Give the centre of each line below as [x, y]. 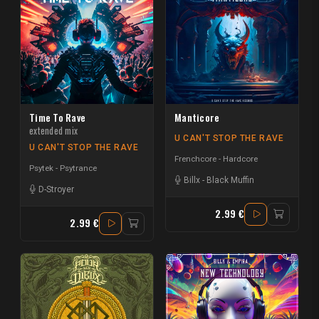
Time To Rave [58, 117]
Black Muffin [230, 181]
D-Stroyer [56, 190]
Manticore [197, 117]
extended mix [54, 130]
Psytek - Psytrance [63, 168]
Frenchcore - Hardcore [216, 159]
